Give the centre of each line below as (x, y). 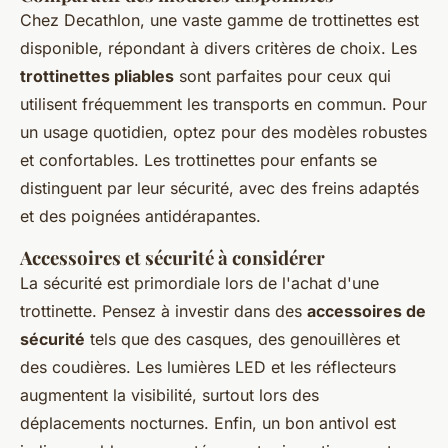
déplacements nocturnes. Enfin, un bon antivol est (208, 423)
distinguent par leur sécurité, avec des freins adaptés (219, 188)
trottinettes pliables (97, 76)
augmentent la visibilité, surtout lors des (169, 395)
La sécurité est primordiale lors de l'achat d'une (199, 283)
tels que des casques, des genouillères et (242, 339)
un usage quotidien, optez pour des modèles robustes (223, 132)
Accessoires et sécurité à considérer (172, 258)
